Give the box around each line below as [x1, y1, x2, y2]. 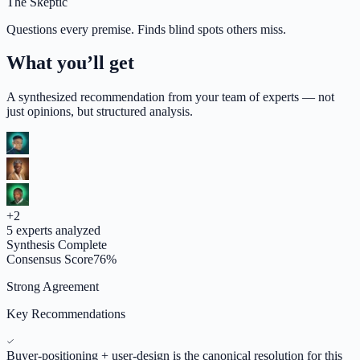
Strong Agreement [6, 280, 99, 294]
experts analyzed [13, 223, 100, 238]
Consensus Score [6, 252, 93, 267]
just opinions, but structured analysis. [6, 104, 193, 119]
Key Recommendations [6, 307, 125, 321]
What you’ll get [6, 52, 134, 74]
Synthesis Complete [6, 238, 107, 252]
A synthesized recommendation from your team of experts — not [6, 90, 334, 104]
